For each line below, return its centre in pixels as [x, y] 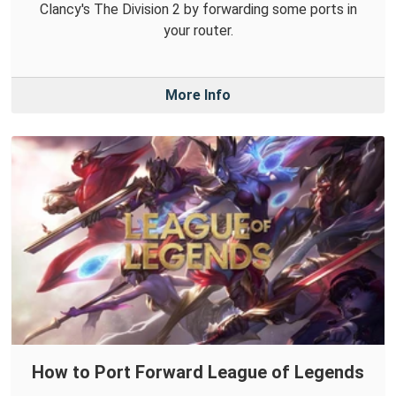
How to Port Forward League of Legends [198, 373]
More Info [198, 95]
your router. [198, 31]
